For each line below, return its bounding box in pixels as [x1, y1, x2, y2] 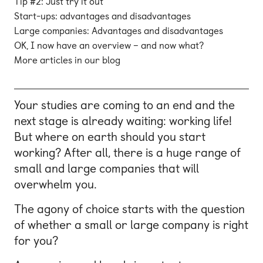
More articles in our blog [14, 55, 120, 66]
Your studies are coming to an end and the [14, 98, 235, 113]
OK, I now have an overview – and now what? [14, 40, 204, 52]
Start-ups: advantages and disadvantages [14, 11, 191, 22]
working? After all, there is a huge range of [14, 146, 241, 160]
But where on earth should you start [14, 130, 205, 144]
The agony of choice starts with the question [14, 202, 245, 217]
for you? [14, 234, 58, 248]
